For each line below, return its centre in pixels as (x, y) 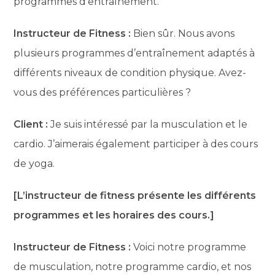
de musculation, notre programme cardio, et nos (133, 266)
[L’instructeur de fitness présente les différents (135, 195)
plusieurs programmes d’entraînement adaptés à (134, 53)
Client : (31, 124)
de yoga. (34, 163)
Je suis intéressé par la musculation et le (148, 124)
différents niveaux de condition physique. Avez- (130, 72)
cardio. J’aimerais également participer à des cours (136, 144)
